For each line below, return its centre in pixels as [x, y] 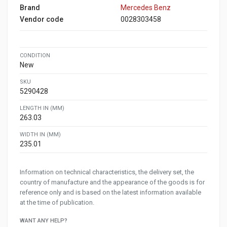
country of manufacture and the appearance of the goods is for [112, 182]
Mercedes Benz [146, 7]
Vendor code [42, 19]
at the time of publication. [57, 202]
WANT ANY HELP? [44, 220]
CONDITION [35, 55]
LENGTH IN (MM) [42, 108]
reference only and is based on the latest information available [110, 192]
